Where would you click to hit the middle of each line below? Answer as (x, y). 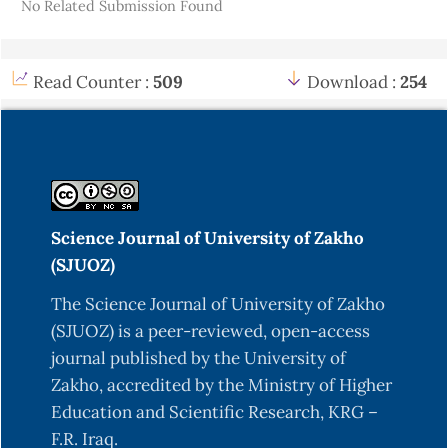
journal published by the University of (198, 358)
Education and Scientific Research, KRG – (214, 412)
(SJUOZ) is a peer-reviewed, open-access (210, 331)
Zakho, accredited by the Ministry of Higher (221, 385)
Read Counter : (93, 82)
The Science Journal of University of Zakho (218, 304)
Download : (351, 82)
